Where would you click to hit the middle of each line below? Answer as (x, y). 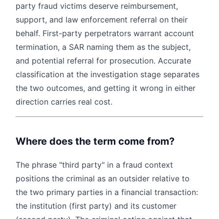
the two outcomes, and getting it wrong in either (106, 88)
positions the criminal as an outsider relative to (103, 179)
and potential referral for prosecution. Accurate (103, 61)
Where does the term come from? (95, 142)
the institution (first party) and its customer (96, 206)
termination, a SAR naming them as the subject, (103, 47)
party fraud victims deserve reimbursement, (97, 6)
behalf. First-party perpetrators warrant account (105, 33)
